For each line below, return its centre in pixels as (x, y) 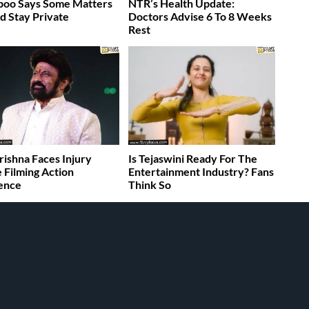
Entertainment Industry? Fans (201, 171)
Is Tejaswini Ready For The (193, 158)
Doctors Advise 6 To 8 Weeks (200, 17)
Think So (150, 184)
